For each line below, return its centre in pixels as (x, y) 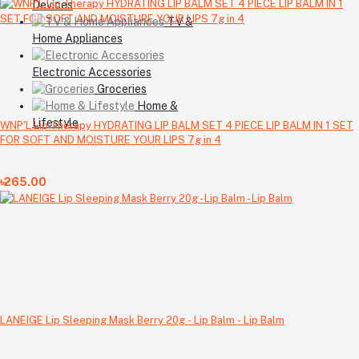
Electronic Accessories (92, 72)
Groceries (122, 89)
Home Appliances (77, 38)
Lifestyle (55, 122)
